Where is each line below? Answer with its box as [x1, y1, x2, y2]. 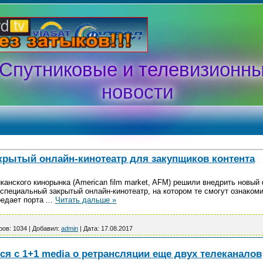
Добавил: [32, 225, 59, 232]
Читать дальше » [55, 195, 116, 204]
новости [102, 81, 173, 103]
